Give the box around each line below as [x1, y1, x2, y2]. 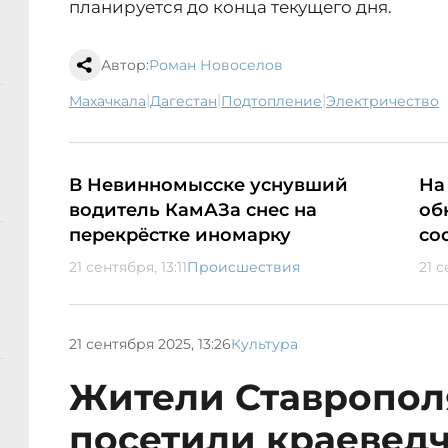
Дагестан [161, 92, 217, 111]
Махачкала [82, 92, 146, 111]
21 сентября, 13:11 [69, 258, 187, 277]
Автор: [101, 56, 149, 75]
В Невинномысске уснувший [69, 174, 348, 197]
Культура [231, 334, 298, 353]
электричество [336, 92, 439, 111]
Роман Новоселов [149, 56, 283, 75]
